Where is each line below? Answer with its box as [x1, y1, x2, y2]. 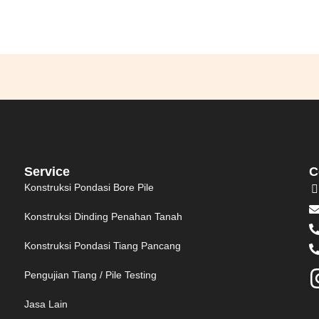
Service [24, 164, 70, 179]
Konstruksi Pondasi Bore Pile [24, 181, 154, 193]
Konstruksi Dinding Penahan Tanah [24, 210, 182, 222]
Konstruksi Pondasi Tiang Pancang [24, 239, 181, 251]
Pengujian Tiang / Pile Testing [24, 268, 157, 281]
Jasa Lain [24, 298, 68, 310]
